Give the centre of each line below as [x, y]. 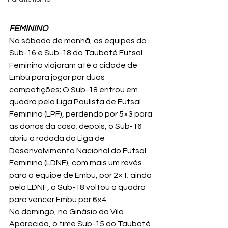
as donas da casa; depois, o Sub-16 [76, 126]
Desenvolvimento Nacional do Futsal [78, 150]
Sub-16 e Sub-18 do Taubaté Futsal [77, 53]
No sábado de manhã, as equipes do [79, 40]
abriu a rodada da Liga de [58, 138]
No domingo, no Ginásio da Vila [67, 211]
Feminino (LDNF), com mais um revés [76, 163]
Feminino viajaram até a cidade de [74, 65]
